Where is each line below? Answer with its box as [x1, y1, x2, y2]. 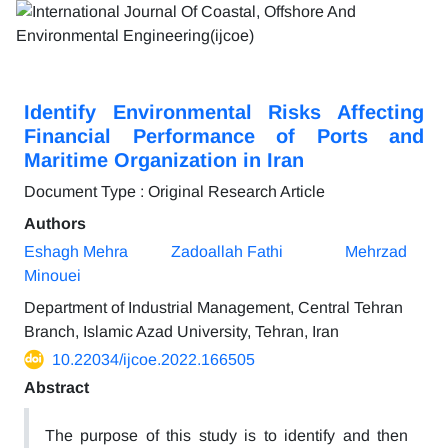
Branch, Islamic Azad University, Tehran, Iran [24, 323, 339, 340]
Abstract [24, 379, 89, 396]
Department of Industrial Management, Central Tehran [24, 299, 403, 316]
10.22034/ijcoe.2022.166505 [52, 351, 255, 368]
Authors [24, 215, 86, 232]
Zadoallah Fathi [170, 243, 283, 260]
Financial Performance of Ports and [24, 125, 424, 147]
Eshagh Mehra [24, 243, 128, 260]
